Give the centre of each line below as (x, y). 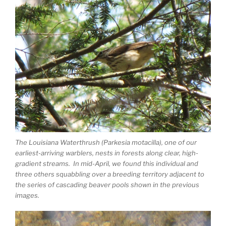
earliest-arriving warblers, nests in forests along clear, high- (107, 153)
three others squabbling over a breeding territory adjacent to (110, 174)
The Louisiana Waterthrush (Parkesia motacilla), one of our (106, 143)
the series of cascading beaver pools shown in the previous (107, 185)
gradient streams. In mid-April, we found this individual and (107, 164)
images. (27, 195)
